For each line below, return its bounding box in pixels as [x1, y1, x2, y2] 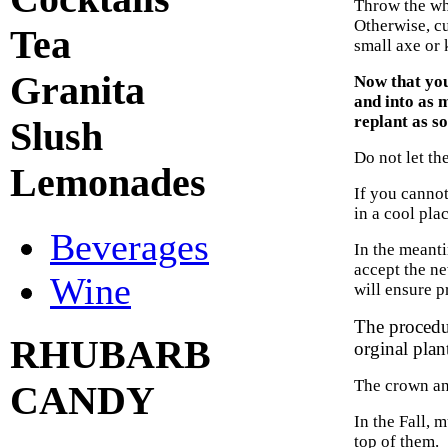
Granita [10, 69, 145, 114]
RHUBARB [10, 332, 211, 377]
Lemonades [10, 161, 206, 206]
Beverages [50, 226, 209, 269]
